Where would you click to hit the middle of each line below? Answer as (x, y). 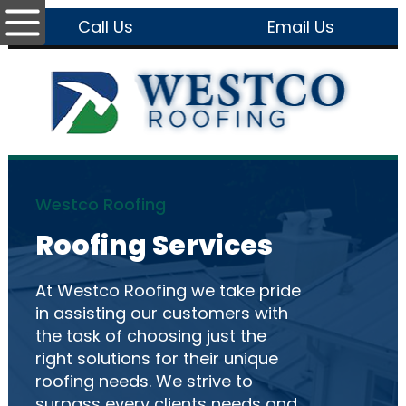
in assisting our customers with (162, 313)
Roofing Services (154, 246)
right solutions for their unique (157, 358)
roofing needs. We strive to (144, 381)
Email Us (300, 27)
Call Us (106, 27)
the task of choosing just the (151, 336)
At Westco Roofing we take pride (168, 290)
